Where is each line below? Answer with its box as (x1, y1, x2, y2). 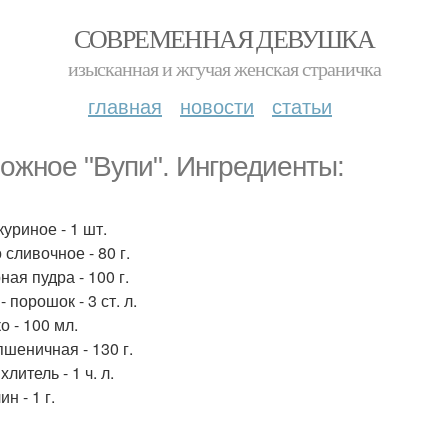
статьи (272, 91, 332, 120)
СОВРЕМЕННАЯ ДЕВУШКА (73, 21, 375, 55)
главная (88, 91, 162, 120)
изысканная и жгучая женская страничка (67, 55, 381, 82)
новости (180, 91, 254, 120)
